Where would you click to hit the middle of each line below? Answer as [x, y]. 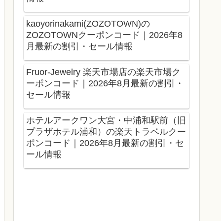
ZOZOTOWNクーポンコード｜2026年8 [104, 35]
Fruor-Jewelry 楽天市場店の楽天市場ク [103, 72]
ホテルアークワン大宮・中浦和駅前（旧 [106, 120]
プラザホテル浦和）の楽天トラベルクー [106, 131]
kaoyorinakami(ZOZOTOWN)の [88, 24]
